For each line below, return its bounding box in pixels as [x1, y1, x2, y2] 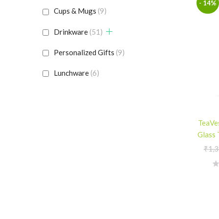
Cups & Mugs [54, 6, 96, 16]
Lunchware [54, 68, 89, 77]
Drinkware [54, 27, 88, 36]
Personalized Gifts [54, 47, 114, 57]
